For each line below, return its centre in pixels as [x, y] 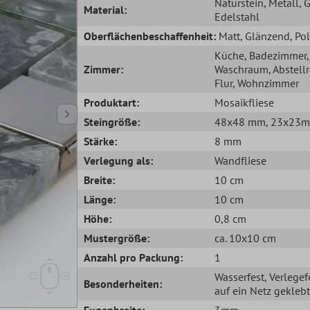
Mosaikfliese [244, 102]
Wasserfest [239, 276]
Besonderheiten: [123, 283]
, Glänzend [265, 36]
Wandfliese [240, 160]
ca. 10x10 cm [245, 238]
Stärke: [101, 141]
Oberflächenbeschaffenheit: [150, 36]
